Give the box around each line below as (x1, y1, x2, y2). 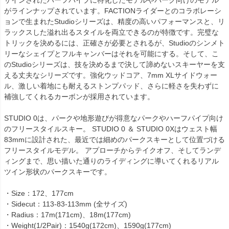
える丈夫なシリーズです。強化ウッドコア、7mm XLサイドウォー (4, 71, 217, 79)
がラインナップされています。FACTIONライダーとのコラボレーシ (4, 6, 221, 15)
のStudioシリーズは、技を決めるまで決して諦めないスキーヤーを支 (4, 60, 225, 68)
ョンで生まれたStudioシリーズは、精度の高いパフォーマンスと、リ (4, 17, 225, 26)
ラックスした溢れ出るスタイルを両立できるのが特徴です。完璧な (4, 28, 219, 36)
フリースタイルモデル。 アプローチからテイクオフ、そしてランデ (4, 146, 221, 154)
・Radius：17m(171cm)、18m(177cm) (4, 210, 131, 219)
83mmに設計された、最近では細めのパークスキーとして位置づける (4, 135, 225, 144)
